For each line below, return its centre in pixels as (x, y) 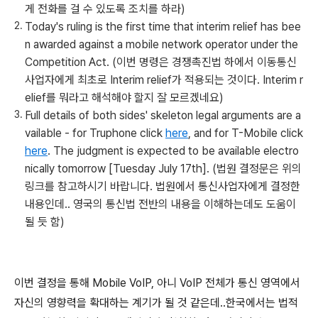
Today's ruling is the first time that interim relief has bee (163, 27)
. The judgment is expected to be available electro (173, 151)
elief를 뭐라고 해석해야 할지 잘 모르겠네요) (124, 98)
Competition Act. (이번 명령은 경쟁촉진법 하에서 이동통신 (161, 62)
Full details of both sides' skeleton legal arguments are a (163, 115)
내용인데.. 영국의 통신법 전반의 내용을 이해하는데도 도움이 (160, 204)
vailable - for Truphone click (95, 133)
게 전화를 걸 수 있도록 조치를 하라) (105, 9)
